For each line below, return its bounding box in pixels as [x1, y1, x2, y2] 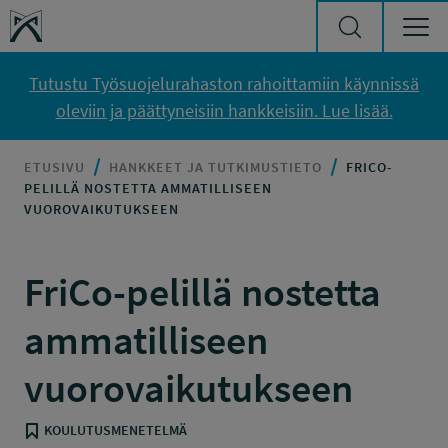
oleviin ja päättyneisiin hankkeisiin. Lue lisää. [55, 99, 393, 122]
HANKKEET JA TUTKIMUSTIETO [109, 158, 322, 176]
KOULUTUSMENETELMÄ [44, 421, 187, 439]
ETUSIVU [24, 158, 85, 176]
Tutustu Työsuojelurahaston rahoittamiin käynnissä [29, 72, 419, 95]
